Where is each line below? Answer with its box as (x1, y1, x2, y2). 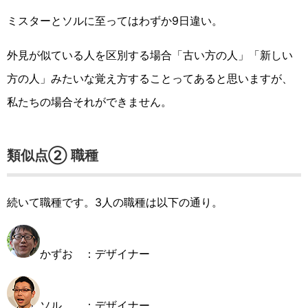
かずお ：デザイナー (40, 246, 150, 261)
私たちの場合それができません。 (7, 94, 172, 109)
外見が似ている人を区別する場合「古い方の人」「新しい (7, 47, 293, 62)
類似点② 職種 (7, 146, 98, 164)
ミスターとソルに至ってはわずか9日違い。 (7, 13, 223, 27)
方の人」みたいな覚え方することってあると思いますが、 (7, 71, 293, 85)
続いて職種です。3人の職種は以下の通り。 (7, 195, 223, 209)
